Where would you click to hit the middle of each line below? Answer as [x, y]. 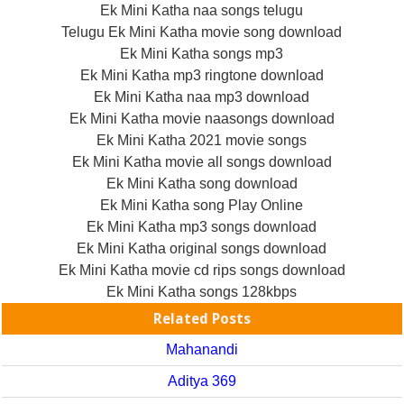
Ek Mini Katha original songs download [202, 248]
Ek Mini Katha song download [202, 183]
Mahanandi [202, 349]
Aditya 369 [202, 381]
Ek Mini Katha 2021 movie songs [202, 140]
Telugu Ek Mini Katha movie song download [202, 32]
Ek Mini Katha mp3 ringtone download [202, 75]
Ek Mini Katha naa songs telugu [202, 10]
